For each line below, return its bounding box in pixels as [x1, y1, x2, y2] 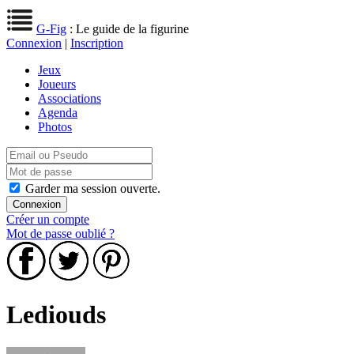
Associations [38, 92, 101, 105]
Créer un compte [6, 213, 89, 226]
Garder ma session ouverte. [25, 182, 160, 195]
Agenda [38, 106, 77, 119]
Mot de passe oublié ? [6, 227, 115, 240]
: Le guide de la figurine [66, 22, 189, 36]
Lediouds [6, 300, 106, 330]
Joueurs [38, 77, 76, 91]
